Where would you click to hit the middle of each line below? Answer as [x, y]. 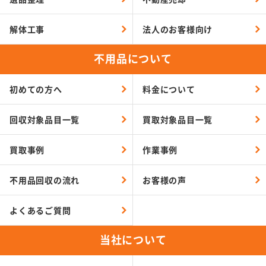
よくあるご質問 [40, 210]
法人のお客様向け [178, 29]
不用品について [133, 58]
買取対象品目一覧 [178, 119]
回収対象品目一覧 [45, 119]
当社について [133, 240]
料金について [169, 89]
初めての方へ [36, 89]
